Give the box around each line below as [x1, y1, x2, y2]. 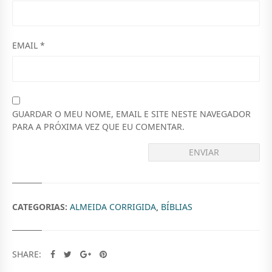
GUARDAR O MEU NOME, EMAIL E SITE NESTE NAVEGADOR [12, 107, 251, 120]
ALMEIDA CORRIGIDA [70, 201, 156, 213]
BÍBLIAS [161, 201, 192, 213]
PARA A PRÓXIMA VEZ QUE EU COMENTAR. [12, 120, 185, 132]
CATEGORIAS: [12, 201, 70, 213]
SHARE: [12, 248, 44, 260]
